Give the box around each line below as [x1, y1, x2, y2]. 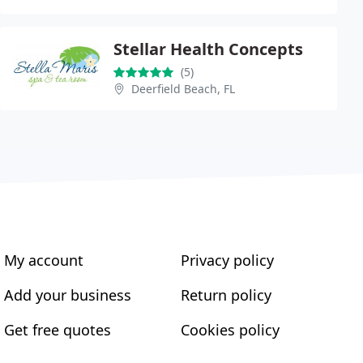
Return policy [180, 284, 271, 305]
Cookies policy [180, 319, 280, 340]
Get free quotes [4, 319, 112, 340]
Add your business [4, 284, 132, 305]
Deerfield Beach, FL [131, 80, 235, 96]
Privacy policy [180, 250, 274, 270]
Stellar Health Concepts [113, 37, 303, 60]
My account [4, 250, 84, 270]
